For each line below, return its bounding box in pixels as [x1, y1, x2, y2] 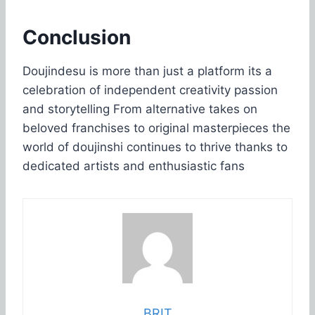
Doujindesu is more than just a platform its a [22, 63, 272, 78]
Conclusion [22, 25, 131, 49]
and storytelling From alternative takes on [22, 101, 257, 116]
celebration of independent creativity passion [22, 82, 278, 97]
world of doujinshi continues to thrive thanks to [22, 139, 288, 154]
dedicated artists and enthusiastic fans [22, 158, 245, 173]
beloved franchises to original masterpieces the [22, 120, 290, 135]
